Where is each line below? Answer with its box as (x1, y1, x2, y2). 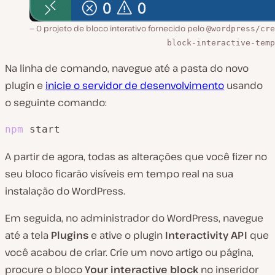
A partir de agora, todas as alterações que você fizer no (5, 149, 267, 163)
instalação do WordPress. (5, 184, 125, 198)
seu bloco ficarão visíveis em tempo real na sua (5, 166, 233, 180)
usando (224, 78, 263, 92)
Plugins (51, 228, 88, 242)
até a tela (5, 228, 51, 242)
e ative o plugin (88, 228, 165, 242)
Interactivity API (165, 228, 247, 242)
